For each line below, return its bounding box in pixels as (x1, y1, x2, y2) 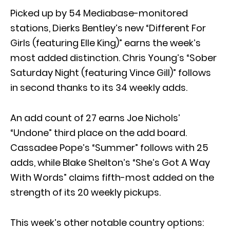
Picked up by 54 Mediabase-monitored (10, 7, 188, 20)
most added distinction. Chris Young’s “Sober (10, 51, 217, 64)
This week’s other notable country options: (10, 216, 204, 229)
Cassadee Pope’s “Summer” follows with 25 (10, 141, 208, 154)
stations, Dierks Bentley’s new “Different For (10, 22, 206, 34)
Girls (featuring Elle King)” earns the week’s (10, 36, 201, 49)
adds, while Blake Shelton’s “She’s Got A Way (10, 156, 210, 169)
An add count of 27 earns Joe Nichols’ (10, 111, 180, 124)
